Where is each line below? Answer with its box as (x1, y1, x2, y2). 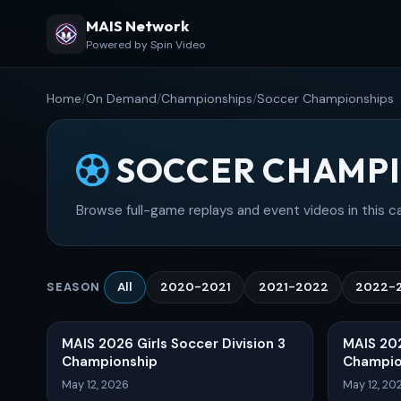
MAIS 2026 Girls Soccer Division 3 (62, 334, 286, 353)
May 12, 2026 (62, 377, 129, 393)
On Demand (86, 90, 157, 107)
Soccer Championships (257, 90, 394, 107)
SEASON (47, 279, 100, 295)
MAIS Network (86, 16, 189, 36)
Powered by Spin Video (86, 38, 206, 53)
